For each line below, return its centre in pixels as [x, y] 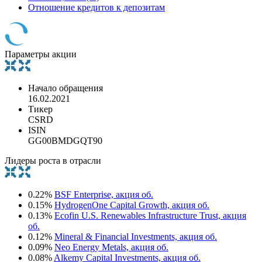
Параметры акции [41, 54]
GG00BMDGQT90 [65, 140]
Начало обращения [65, 88]
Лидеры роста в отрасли [53, 160]
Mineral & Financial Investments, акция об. [136, 236]
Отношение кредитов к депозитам [96, 7]
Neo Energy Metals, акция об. [111, 247]
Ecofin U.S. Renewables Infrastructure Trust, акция [150, 215]
